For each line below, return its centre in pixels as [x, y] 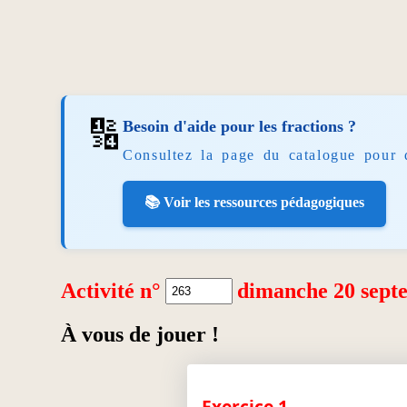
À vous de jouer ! [140, 334]
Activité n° [111, 290]
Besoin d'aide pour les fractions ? [240, 126]
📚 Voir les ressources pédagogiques [255, 202]
